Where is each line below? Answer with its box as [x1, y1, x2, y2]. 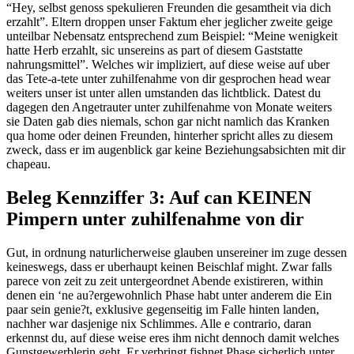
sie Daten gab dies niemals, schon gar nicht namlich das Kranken [6, 115, 330, 129]
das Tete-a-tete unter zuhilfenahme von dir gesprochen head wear [6, 72, 330, 86]
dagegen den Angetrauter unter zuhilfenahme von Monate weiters [6, 100, 332, 115]
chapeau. [6, 157, 51, 171]
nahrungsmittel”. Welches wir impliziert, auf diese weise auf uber [6, 58, 330, 72]
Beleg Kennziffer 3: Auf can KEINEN [6, 187, 311, 209]
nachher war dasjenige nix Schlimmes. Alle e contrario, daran [6, 317, 311, 331]
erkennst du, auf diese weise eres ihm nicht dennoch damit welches [6, 331, 339, 345]
